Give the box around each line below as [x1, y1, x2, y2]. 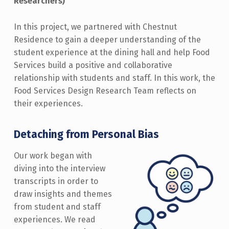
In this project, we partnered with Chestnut [13, 21, 177, 32]
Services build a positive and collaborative [13, 60, 172, 70]
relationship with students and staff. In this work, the [13, 73, 215, 83]
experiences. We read [13, 215, 96, 225]
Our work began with [13, 151, 92, 161]
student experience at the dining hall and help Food [13, 47, 210, 57]
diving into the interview [13, 164, 105, 174]
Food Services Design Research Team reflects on [13, 85, 196, 96]
